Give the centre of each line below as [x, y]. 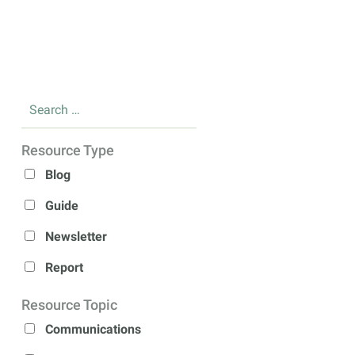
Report [64, 267]
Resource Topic [69, 304]
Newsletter [76, 236]
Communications [93, 329]
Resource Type [67, 150]
